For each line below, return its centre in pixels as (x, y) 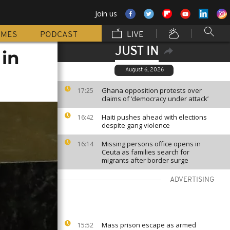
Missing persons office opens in (151, 144)
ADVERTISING (192, 180)
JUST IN (137, 52)
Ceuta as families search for (146, 152)
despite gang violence (136, 125)
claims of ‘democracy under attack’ (155, 99)
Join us (106, 14)
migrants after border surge (145, 160)
